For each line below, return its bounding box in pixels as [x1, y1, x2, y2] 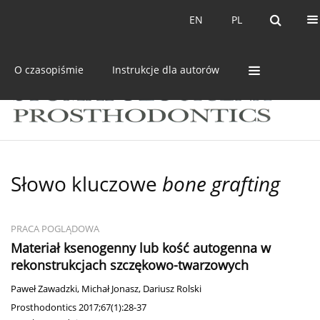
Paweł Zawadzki [11, 283, 77, 296]
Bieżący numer [32, 13, 103, 26]
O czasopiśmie [14, 62, 84, 76]
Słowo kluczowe [11, 170, 162, 198]
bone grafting [162, 170, 280, 198]
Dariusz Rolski [143, 283, 201, 296]
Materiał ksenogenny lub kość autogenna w [11, 239, 271, 257]
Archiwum [131, 13, 180, 26]
